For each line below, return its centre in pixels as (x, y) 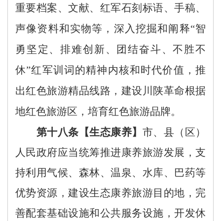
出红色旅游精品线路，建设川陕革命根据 (110, 91)
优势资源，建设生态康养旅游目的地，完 (110, 193)
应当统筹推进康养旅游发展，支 (132, 152)
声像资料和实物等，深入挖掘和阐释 (103, 28)
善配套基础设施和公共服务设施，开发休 (110, 213)
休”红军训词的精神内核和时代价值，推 (110, 70)
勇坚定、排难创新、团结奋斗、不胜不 (110, 49)
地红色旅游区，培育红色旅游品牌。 (98, 111)
